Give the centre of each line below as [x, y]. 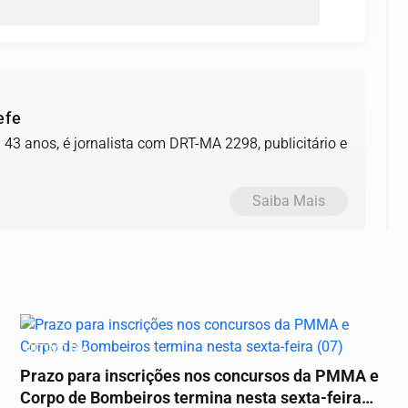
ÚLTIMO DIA [57, 349]
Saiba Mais [289, 201]
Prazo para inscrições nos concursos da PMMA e [199, 377]
